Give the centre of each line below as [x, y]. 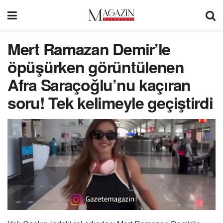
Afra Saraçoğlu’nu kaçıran [99, 85]
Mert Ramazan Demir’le [89, 49]
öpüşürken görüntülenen [96, 67]
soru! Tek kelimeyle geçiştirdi [110, 103]
